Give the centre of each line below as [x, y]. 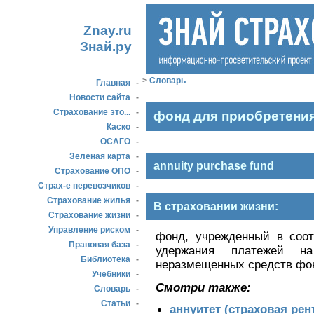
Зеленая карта [100, 156]
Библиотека [105, 259]
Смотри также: [203, 287]
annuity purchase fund [214, 166]
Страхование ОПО [93, 171]
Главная [113, 83]
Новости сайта [100, 97]
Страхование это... [92, 112]
